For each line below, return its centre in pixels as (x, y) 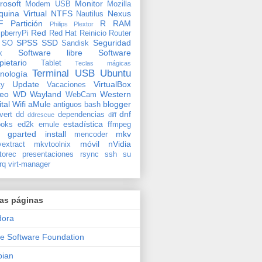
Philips (58, 24)
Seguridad (112, 42)
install (55, 134)
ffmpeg (119, 124)
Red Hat (63, 33)
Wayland (46, 94)
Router (120, 33)
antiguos (68, 104)
